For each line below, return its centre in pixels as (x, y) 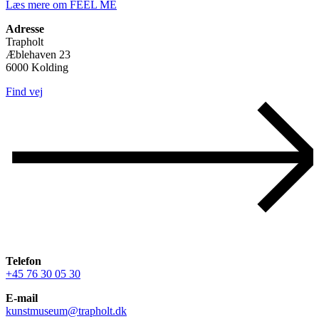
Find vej (24, 91)
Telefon (23, 261)
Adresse (25, 28)
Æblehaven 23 (38, 54)
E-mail (22, 298)
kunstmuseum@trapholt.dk (66, 310)
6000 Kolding (37, 67)
